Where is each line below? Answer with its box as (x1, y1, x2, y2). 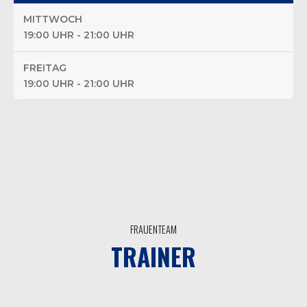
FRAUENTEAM (130, 222, 177, 237)
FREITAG (23, 61, 66, 74)
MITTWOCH (23, 12, 82, 25)
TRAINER (111, 238, 196, 274)
